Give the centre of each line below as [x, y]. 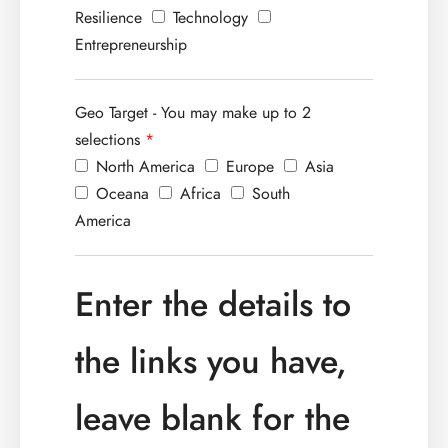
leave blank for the [212, 419]
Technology [208, 18]
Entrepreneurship [131, 45]
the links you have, [211, 362]
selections [107, 140]
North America [143, 167]
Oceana [120, 194]
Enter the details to [213, 305]
